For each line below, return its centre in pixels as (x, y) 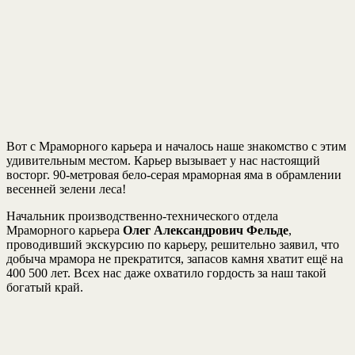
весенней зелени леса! (66, 189)
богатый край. (45, 287)
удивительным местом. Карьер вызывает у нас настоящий (163, 160)
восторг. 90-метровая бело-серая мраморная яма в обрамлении (174, 174)
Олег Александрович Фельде (206, 230)
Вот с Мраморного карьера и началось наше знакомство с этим (176, 146)
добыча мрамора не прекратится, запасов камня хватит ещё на (175, 258)
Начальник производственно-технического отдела (142, 216)
